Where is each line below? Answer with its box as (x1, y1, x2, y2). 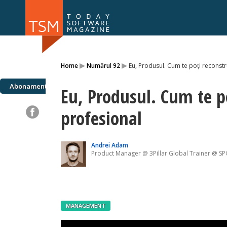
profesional (61, 106, 142, 131)
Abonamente (10, 82, 51, 91)
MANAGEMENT (66, 202, 105, 210)
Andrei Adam (91, 141, 128, 150)
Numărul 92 (87, 61, 120, 70)
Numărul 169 (76, 50, 122, 62)
